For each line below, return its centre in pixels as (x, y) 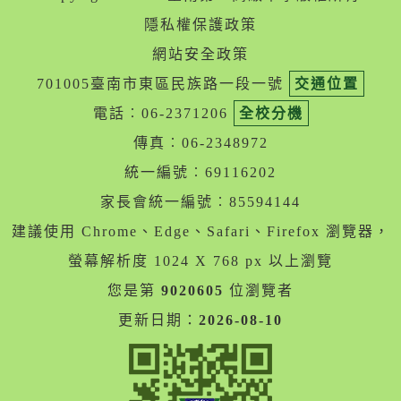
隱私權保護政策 (200, 25)
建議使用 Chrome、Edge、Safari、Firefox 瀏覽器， (200, 232)
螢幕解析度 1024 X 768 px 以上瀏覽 (200, 261)
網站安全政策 (200, 55)
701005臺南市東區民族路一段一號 (163, 84)
